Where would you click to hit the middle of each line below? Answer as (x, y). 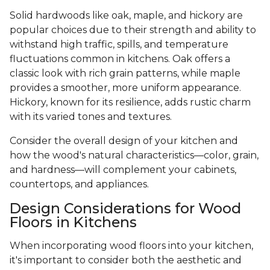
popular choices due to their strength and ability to (133, 30)
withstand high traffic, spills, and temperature (119, 45)
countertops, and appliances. (79, 184)
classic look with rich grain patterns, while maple (125, 74)
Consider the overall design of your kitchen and (124, 141)
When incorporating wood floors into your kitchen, (131, 246)
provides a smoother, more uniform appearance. (125, 88)
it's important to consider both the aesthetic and (126, 260)
